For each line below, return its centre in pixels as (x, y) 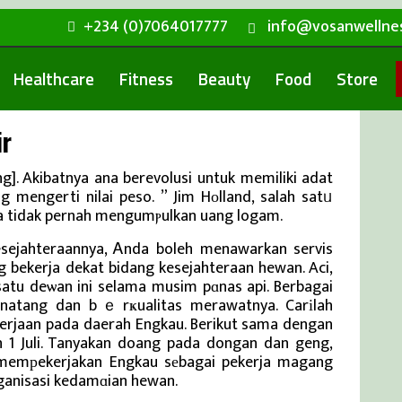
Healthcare (54, 79)
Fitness (146, 79)
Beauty (224, 79)
